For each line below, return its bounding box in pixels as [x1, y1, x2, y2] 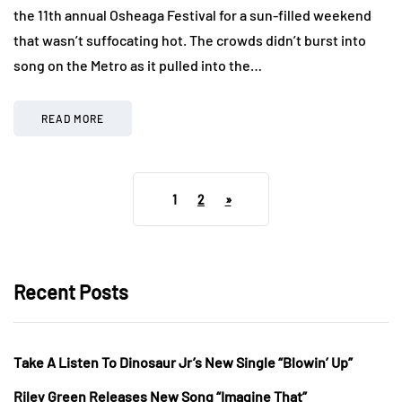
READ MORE [41, 111, 104, 125]
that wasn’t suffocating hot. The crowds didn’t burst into [13, 31, 366, 48]
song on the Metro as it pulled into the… [13, 56, 262, 74]
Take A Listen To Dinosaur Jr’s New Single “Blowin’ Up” [13, 353, 353, 371]
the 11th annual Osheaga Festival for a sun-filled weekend [13, 5, 371, 23]
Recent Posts [13, 279, 128, 303]
